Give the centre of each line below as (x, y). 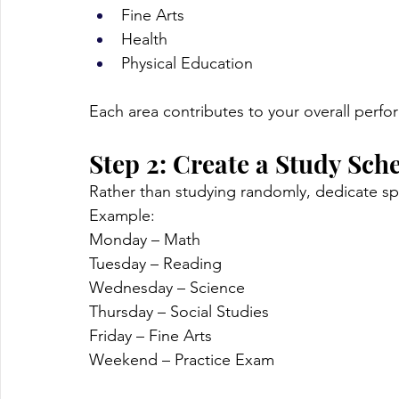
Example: (122, 216)
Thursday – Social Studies (179, 312)
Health (144, 40)
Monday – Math (145, 240)
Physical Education (187, 64)
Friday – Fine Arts (151, 336)
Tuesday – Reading (155, 264)
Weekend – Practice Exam (182, 360)
